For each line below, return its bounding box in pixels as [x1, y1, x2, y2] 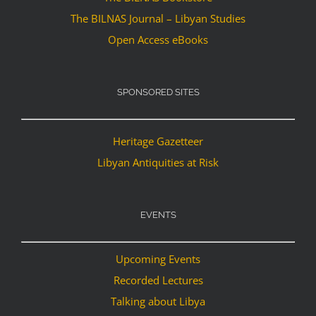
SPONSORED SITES [116, 87, 200, 97]
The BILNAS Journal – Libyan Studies [71, 11, 245, 25]
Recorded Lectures [113, 272, 203, 287]
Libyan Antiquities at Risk [97, 155, 219, 169]
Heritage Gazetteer [113, 134, 203, 148]
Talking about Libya [111, 293, 205, 308]
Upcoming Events [116, 251, 200, 266]
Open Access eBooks [108, 32, 208, 47]
